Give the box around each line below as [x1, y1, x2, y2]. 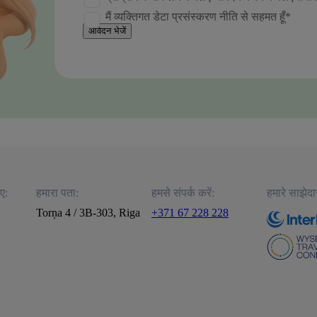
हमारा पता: [35, 186, 79, 199]
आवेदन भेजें [88, 25, 126, 36]
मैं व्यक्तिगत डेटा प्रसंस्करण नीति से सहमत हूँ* [105, 10, 291, 23]
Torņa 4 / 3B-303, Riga [35, 206, 140, 219]
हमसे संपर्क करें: [151, 186, 214, 199]
